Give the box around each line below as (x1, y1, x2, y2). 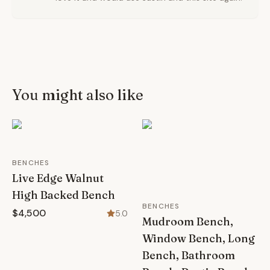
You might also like (12, 86, 143, 104)
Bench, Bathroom (142, 248, 235, 262)
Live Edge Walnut (12, 171, 104, 185)
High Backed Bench (12, 188, 115, 202)
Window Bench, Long (142, 231, 255, 245)
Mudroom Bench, (142, 215, 233, 228)
